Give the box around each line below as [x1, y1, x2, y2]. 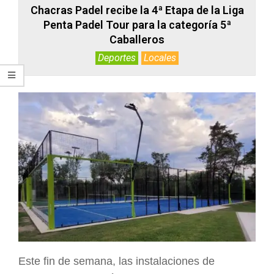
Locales [144, 52, 176, 64]
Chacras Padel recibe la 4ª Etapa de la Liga [30, 4, 244, 17]
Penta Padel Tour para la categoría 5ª [43, 18, 231, 31]
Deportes [98, 52, 136, 64]
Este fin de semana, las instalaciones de [18, 254, 215, 267]
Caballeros [109, 33, 165, 46]
